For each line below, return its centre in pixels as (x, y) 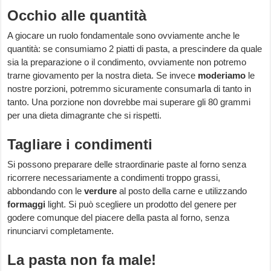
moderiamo (222, 76)
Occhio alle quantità (77, 16)
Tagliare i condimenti (80, 145)
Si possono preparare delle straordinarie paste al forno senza (127, 165)
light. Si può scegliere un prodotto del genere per (141, 204)
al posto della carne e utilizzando (182, 191)
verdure (101, 191)
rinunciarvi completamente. (61, 231)
